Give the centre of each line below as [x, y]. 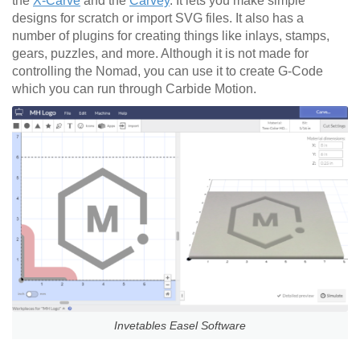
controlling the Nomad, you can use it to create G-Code [168, 72]
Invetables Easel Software [180, 326]
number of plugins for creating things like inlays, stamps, [171, 36]
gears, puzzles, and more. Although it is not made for [160, 54]
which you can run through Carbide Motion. [134, 89]
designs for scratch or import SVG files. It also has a [158, 18]
